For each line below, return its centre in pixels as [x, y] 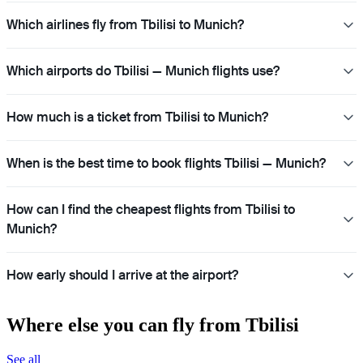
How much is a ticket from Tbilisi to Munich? [137, 117]
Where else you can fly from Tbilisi [153, 325]
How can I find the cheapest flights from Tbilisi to [151, 209]
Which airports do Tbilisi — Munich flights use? [143, 70]
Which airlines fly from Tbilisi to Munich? [125, 24]
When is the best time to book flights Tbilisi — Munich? [166, 163]
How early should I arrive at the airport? [122, 275]
